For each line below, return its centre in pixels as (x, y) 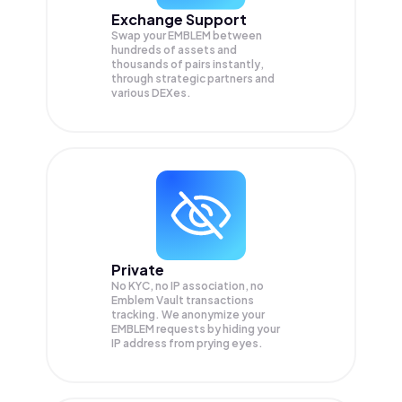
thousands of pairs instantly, (188, 65)
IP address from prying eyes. (187, 344)
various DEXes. (151, 93)
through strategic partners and (193, 79)
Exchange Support (179, 20)
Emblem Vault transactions (183, 301)
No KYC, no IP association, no (188, 286)
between (237, 36)
